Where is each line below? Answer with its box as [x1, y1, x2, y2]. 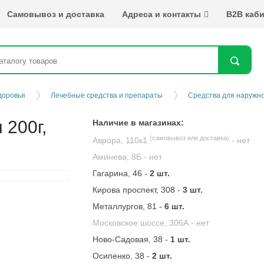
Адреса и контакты [121, 9, 201, 19]
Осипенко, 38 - [93, 251, 153, 260]
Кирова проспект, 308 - [93, 185, 183, 194]
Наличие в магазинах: [93, 118, 184, 127]
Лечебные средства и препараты [51, 91, 163, 100]
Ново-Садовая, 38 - [93, 235, 171, 244]
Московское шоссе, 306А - [93, 218, 197, 227]
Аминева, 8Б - [93, 152, 150, 161]
